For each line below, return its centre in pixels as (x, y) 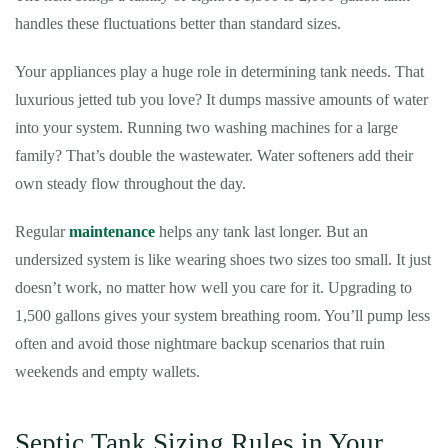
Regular (42, 231)
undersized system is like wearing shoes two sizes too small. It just (223, 259)
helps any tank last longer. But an (261, 231)
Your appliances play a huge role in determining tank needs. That (219, 71)
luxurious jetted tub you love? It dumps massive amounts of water (221, 99)
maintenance (112, 231)
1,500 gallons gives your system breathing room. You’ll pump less (222, 315)
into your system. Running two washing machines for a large (206, 127)
